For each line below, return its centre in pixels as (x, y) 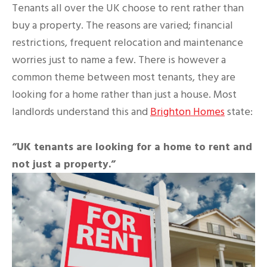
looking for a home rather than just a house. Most (124, 94)
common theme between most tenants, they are (124, 77)
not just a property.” (64, 164)
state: (239, 111)
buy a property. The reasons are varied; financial (122, 25)
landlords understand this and (81, 111)
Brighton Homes (187, 111)
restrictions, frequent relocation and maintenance (128, 42)
